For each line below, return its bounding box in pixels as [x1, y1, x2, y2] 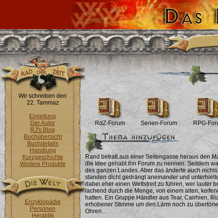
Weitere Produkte [19, 161, 66, 167]
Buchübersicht [23, 133, 62, 140]
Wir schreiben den [18, 92, 67, 99]
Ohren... [85, 208, 106, 215]
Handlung [29, 147, 56, 154]
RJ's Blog [30, 127, 55, 133]
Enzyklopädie [24, 199, 61, 205]
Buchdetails [27, 140, 58, 147]
